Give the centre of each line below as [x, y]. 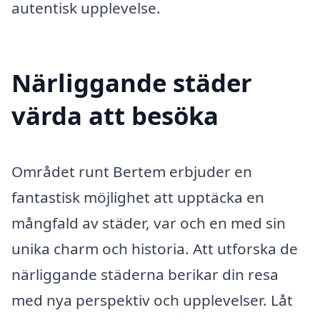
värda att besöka [115, 116]
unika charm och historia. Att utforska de [155, 249]
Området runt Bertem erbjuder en [132, 172]
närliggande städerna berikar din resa [145, 275]
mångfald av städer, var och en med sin [149, 223]
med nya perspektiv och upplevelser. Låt [152, 300]
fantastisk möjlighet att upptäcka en [138, 197]
